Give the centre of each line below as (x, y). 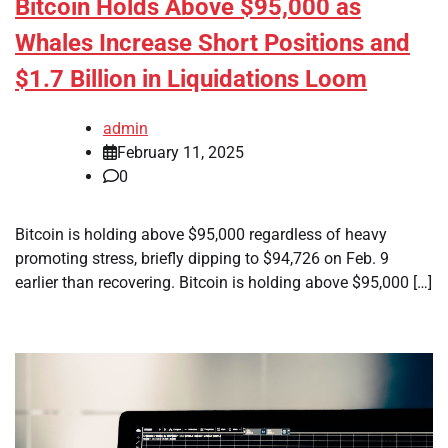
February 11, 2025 (180, 152)
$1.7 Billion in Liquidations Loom (191, 78)
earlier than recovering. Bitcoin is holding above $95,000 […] (223, 282)
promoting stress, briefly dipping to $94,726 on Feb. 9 (202, 258)
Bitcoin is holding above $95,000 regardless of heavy (201, 234)
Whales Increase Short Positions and (212, 42)
